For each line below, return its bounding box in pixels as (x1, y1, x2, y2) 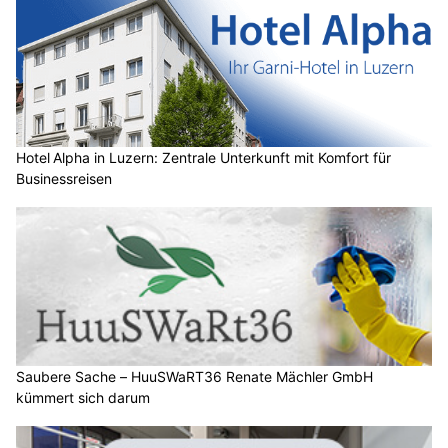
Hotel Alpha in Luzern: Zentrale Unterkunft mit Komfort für (16, 148, 391, 166)
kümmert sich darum (16, 389, 150, 407)
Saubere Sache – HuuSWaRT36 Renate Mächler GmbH (16, 368, 373, 386)
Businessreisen (16, 169, 112, 187)
